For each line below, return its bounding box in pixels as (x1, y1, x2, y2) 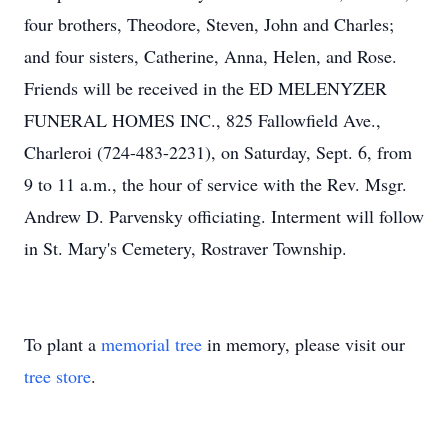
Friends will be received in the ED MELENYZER (24, 76, 387, 100)
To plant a (24, 332, 101, 356)
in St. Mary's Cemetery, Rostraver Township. (24, 236, 347, 260)
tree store (24, 364, 91, 388)
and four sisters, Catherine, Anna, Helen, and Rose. (24, 44, 397, 68)
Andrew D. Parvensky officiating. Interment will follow (24, 204, 424, 228)
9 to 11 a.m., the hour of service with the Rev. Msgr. (24, 172, 407, 196)
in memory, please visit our (202, 332, 405, 356)
